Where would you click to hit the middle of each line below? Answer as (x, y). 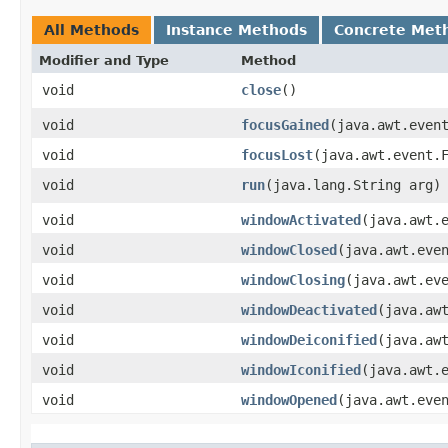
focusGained (285, 124)
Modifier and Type (104, 60)
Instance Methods (236, 29)
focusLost (277, 154)
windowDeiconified (309, 339)
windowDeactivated (309, 309)
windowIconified (301, 369)
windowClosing (293, 279)
